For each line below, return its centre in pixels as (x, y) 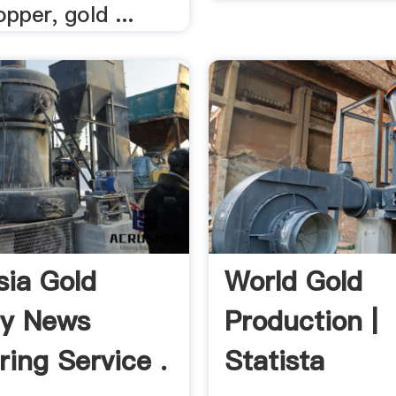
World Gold (294, 281)
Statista (275, 360)
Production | (301, 320)
